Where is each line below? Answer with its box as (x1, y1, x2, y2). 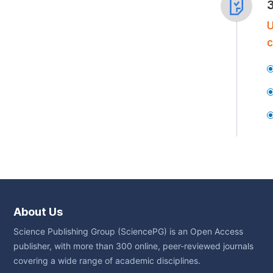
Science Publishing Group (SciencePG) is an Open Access (13, 227, 243, 236)
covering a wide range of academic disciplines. (13, 256, 200, 266)
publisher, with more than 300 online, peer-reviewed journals (13, 241, 253, 251)
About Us (13, 205, 63, 218)
